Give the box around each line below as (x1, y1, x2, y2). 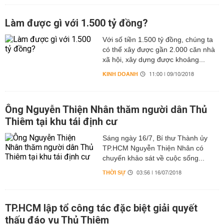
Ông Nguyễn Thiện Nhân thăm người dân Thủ (5, 103, 207, 115)
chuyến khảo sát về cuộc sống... (102, 154, 204, 162)
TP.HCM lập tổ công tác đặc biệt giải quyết (5, 202, 197, 214)
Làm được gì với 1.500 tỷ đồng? (5, 17, 148, 29)
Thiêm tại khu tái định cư (5, 115, 117, 127)
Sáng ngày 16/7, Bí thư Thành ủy (102, 134, 207, 142)
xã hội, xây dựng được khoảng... (102, 55, 205, 63)
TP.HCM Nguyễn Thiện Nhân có (102, 144, 203, 152)
